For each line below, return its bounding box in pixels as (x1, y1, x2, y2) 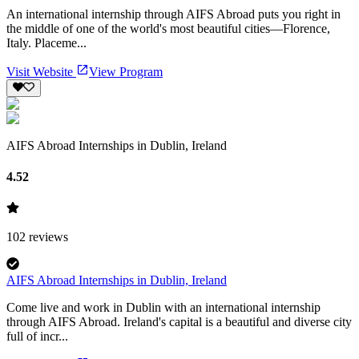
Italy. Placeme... (6, 35, 87, 50)
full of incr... (6, 329, 68, 344)
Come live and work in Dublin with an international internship (6, 301, 321, 315)
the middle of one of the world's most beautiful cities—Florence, (6, 21, 330, 35)
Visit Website (6, 64, 73, 79)
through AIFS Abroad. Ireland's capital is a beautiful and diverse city (6, 315, 352, 329)
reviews (29, 230, 68, 244)
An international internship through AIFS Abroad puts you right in (6, 6, 341, 21)
